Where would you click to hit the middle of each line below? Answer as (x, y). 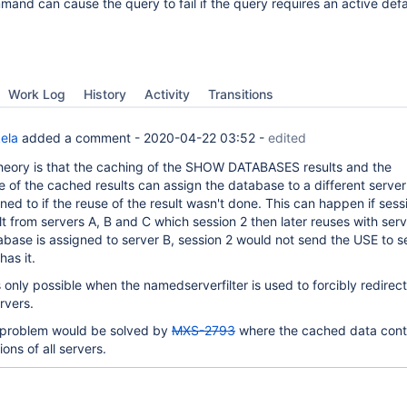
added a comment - (81, 138)
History (105, 94)
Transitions (241, 94)
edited (287, 138)
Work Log (37, 94)
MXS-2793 (203, 330)
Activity (167, 94)
